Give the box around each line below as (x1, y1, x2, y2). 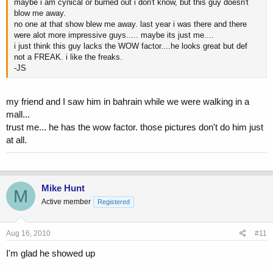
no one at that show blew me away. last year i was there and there (14, 19, 247, 29)
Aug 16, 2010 (6, 229, 51, 238)
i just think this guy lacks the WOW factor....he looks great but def (14, 41, 247, 51)
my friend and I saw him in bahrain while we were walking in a (6, 96, 249, 107)
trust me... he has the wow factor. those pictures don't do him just (6, 122, 263, 133)
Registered (97, 198, 130, 206)
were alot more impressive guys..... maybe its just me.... (14, 30, 214, 40)
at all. (6, 135, 27, 146)
